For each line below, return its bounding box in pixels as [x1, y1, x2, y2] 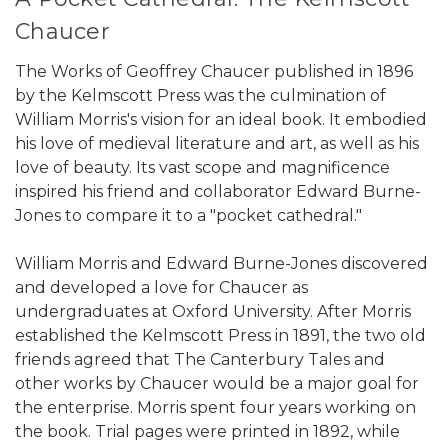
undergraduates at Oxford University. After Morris [15, 302, 411, 322]
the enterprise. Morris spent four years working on [15, 398, 416, 418]
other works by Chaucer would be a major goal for [15, 374, 419, 394]
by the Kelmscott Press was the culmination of [15, 86, 386, 106]
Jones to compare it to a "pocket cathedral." [15, 206, 362, 226]
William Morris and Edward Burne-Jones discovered [15, 254, 428, 274]
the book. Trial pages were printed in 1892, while [15, 422, 400, 442]
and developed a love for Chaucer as [15, 278, 308, 298]
